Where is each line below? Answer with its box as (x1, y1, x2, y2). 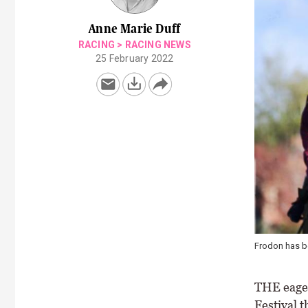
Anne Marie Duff (89, 22, 181, 36)
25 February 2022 (96, 53, 174, 64)
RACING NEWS (124, 39, 191, 50)
